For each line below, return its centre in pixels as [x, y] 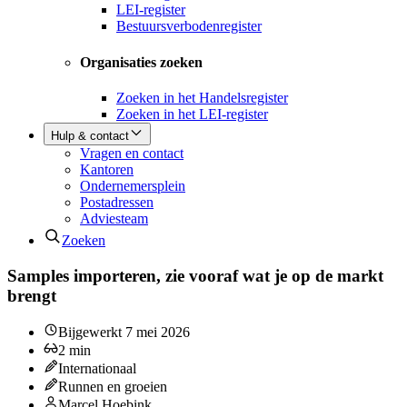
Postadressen [117, 202]
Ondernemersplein [133, 185]
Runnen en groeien [113, 387]
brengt [32, 295]
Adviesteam [114, 218]
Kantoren [107, 169]
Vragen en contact [132, 153]
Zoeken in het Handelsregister [202, 97]
